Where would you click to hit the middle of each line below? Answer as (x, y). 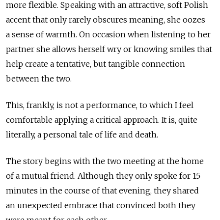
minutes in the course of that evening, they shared (102, 191)
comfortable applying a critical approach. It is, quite (102, 120)
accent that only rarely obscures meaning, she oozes (106, 20)
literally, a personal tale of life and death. (82, 135)
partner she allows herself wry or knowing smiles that (109, 49)
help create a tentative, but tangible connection (96, 64)
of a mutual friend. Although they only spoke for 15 (103, 176)
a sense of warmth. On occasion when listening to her (108, 35)
